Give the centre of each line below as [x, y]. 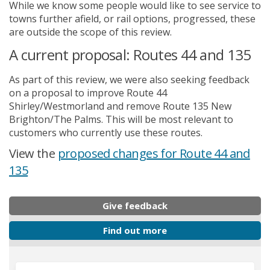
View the [33, 153]
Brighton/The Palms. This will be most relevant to [121, 119]
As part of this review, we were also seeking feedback [129, 79]
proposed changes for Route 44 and [154, 153]
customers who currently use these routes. [106, 132]
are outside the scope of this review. [90, 32]
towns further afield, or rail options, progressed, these [132, 18]
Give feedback [135, 205]
